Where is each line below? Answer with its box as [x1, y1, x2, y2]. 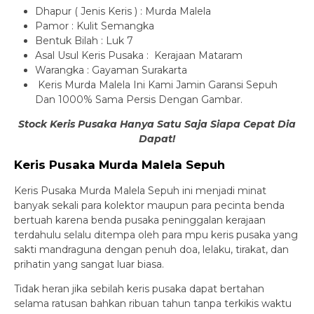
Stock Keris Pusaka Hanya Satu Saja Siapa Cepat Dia [18, 117, 296, 130]
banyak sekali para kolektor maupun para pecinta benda [14, 198, 285, 212]
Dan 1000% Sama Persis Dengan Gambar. [35, 93, 243, 106]
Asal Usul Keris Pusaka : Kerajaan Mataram [35, 48, 243, 62]
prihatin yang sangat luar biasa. [14, 257, 164, 271]
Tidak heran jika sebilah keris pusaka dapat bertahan [14, 282, 264, 295]
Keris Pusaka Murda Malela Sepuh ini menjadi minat [14, 184, 266, 197]
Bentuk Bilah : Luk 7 [35, 34, 133, 47]
